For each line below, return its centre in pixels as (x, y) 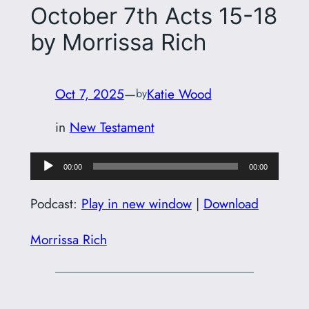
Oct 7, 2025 (89, 93)
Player (46, 182)
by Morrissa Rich (118, 42)
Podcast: (56, 203)
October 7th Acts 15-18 (153, 16)
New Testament (112, 127)
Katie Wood (179, 93)
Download (231, 203)
